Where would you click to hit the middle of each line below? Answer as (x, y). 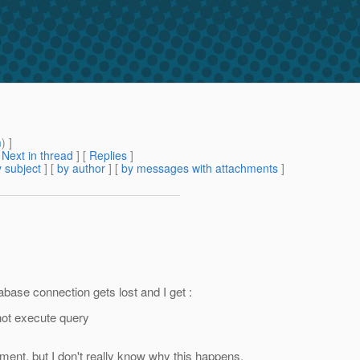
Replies (108, 155)
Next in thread (37, 155)
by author (81, 168)
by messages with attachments (200, 168)
